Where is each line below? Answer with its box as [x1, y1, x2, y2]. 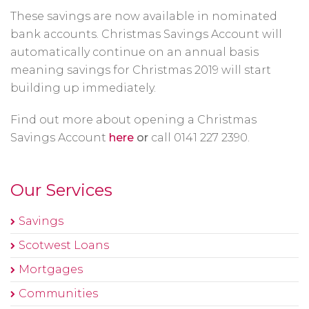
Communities [19, 287, 98, 300]
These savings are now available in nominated [10, 10, 277, 23]
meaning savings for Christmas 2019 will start [10, 63, 271, 77]
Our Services [10, 180, 112, 200]
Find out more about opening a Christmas [10, 113, 257, 126]
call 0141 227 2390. [151, 131, 250, 144]
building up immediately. [10, 81, 156, 94]
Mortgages [19, 263, 83, 276]
